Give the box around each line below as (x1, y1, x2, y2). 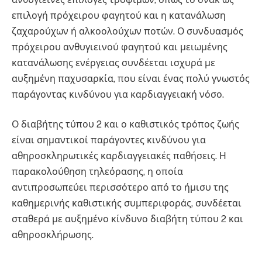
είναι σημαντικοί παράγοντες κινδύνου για (12, 135, 206, 146)
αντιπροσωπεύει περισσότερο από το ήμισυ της (12, 182, 229, 194)
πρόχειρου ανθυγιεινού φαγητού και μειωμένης (12, 41, 227, 53)
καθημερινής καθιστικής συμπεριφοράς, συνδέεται (12, 198, 242, 209)
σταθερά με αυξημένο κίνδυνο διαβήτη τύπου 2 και (12, 213, 243, 225)
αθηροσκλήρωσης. (12, 229, 94, 241)
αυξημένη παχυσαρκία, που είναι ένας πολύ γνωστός (12, 73, 250, 84)
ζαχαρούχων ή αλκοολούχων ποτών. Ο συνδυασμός (12, 25, 243, 37)
